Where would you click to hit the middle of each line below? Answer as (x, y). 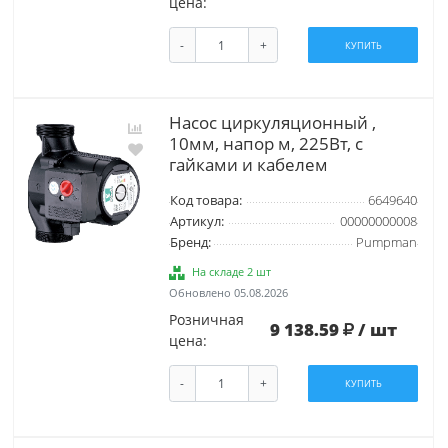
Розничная (206, 320)
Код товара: (205, 201)
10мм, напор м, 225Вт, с (265, 144)
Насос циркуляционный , (272, 123)
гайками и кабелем (248, 165)
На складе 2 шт (232, 272)
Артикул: (196, 222)
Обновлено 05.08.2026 (228, 293)
